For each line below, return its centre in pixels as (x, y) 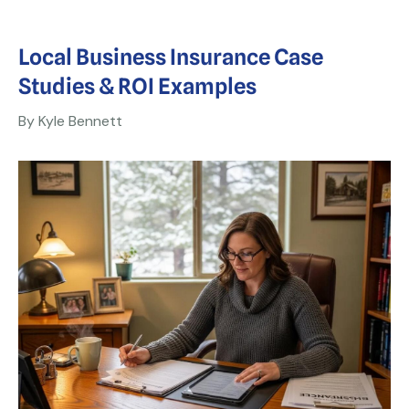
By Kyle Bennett (70, 121)
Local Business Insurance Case (171, 57)
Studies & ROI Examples (137, 86)
